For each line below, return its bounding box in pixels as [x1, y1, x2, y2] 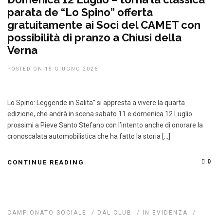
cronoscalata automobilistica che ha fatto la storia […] [7, 132, 170, 140]
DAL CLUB [97, 209, 132, 216]
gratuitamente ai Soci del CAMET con [7, 18, 200, 31]
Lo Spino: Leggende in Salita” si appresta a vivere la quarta [7, 99, 185, 107]
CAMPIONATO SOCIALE [7, 209, 87, 216]
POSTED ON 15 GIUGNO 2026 [7, 66, 98, 72]
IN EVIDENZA [143, 209, 188, 216]
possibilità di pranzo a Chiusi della [7, 31, 182, 44]
